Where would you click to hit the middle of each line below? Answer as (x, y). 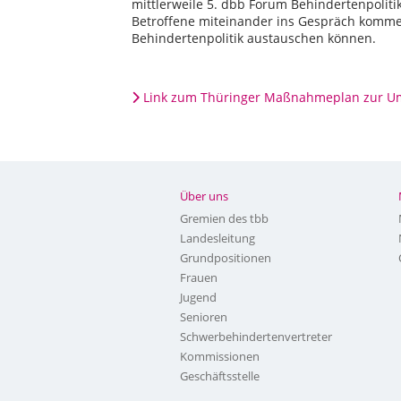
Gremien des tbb (225, 218)
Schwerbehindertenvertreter (256, 337)
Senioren (204, 317)
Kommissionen (220, 356)
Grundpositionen (226, 258)
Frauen (199, 277)
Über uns (205, 196)
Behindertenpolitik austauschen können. (254, 38)
